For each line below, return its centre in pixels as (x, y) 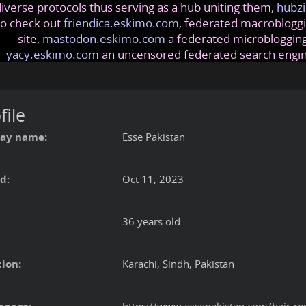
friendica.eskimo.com (121, 23)
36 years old (151, 222)
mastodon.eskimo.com (103, 39)
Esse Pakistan (154, 137)
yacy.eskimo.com (52, 55)
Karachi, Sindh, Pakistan (178, 264)
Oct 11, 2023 (153, 179)
